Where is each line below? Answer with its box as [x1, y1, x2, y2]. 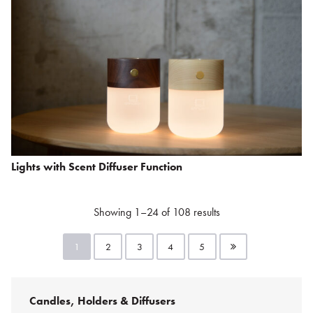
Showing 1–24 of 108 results [93, 204, 220, 219]
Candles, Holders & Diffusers [29, 293, 175, 308]
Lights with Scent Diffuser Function [11, 159, 182, 175]
